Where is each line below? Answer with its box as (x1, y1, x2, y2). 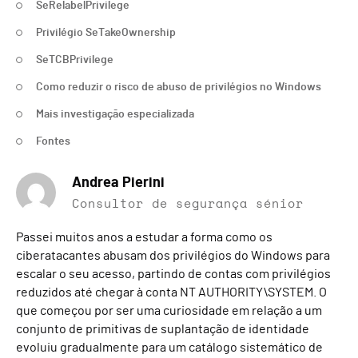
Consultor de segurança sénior (72, 198, 304, 210)
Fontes (36, 136, 70, 147)
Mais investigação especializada (36, 109, 194, 120)
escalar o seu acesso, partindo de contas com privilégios (16, 268, 331, 280)
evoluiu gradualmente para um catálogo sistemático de (16, 341, 323, 354)
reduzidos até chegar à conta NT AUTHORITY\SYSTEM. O (16, 286, 327, 299)
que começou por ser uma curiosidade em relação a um (16, 304, 322, 317)
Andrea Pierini (72, 176, 165, 190)
